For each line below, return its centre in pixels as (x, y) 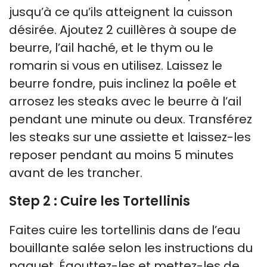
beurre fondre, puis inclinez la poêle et (123, 83)
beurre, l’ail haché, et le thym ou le (111, 47)
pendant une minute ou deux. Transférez (131, 119)
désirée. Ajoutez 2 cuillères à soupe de (123, 30)
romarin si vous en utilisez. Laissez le (116, 65)
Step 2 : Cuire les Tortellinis (100, 201)
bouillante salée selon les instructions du (131, 248)
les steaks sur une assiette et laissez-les (130, 137)
